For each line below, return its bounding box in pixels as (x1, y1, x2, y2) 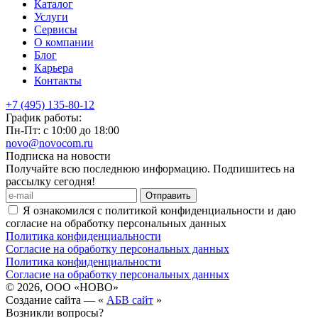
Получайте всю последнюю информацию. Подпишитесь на (6, 162, 295, 175)
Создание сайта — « (6, 293, 106, 306)
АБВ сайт (106, 293, 153, 306)
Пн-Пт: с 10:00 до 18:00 (6, 124, 119, 136)
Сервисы (34, 23, 77, 35)
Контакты (34, 74, 82, 87)
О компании (34, 35, 94, 48)
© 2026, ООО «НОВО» (6, 280, 119, 293)
